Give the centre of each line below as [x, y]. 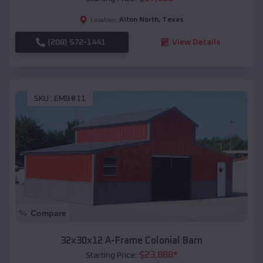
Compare [48, 213]
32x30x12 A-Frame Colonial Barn [131, 241]
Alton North [139, 20]
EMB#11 [70, 99]
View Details [196, 42]
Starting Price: [111, 256]
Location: [104, 20]
